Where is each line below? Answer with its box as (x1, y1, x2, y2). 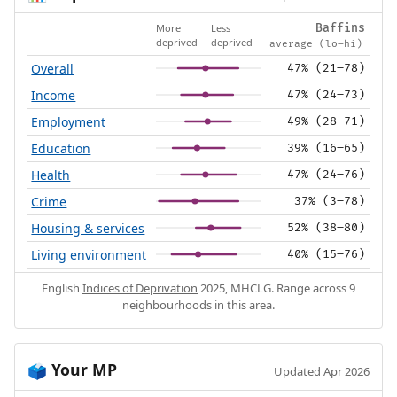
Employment (31, 113, 106, 131)
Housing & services (31, 220, 145, 237)
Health (31, 167, 71, 184)
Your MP (46, 359, 117, 381)
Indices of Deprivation (82, 280, 198, 297)
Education (31, 140, 91, 158)
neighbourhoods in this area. (122, 297, 275, 314)
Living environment (31, 246, 147, 264)
